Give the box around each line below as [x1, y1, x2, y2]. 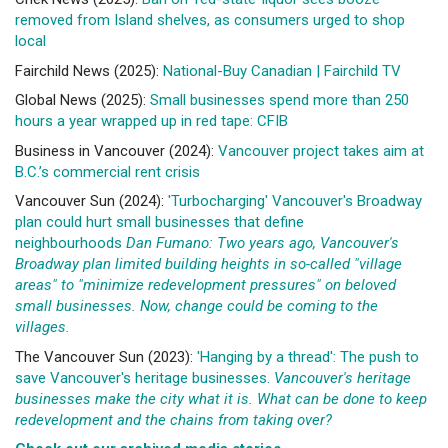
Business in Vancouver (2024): [15, 141, 218, 160]
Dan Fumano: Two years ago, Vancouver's [126, 234, 399, 252]
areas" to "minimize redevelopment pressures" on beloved [15, 276, 396, 294]
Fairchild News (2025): [15, 61, 163, 80]
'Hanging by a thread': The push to [197, 347, 419, 366]
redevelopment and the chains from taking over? [15, 410, 332, 429]
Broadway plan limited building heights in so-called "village [15, 255, 402, 273]
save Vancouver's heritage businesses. [15, 368, 274, 387]
